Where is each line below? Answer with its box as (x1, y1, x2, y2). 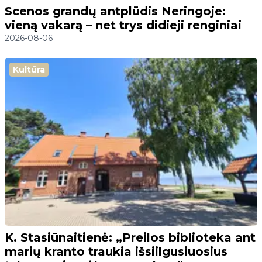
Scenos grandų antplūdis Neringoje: (5, 4, 226, 19)
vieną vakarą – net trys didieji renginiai (5, 18, 242, 33)
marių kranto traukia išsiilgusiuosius (5, 244, 227, 259)
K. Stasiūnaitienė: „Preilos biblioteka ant (5, 230, 256, 245)
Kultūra (13, 64, 45, 75)
